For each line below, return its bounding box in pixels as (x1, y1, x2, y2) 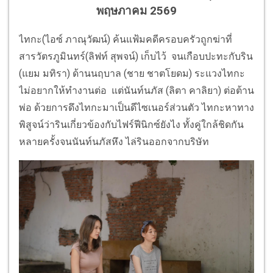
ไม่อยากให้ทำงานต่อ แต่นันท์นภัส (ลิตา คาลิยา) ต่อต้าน (19, 84, 254, 96)
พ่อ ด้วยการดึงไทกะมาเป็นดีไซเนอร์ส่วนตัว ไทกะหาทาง (19, 101, 254, 113)
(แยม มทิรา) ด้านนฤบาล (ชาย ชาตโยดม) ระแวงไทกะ (19, 67, 245, 79)
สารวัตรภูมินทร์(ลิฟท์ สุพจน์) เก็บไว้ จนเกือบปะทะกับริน (19, 50, 253, 62)
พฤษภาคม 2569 (96, 4, 177, 18)
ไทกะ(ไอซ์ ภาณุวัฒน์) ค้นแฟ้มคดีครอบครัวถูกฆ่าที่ (19, 33, 232, 45)
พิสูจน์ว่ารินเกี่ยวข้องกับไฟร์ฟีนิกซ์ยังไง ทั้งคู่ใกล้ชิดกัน (19, 118, 244, 130)
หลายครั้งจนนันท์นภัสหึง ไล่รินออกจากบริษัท (19, 135, 209, 147)
